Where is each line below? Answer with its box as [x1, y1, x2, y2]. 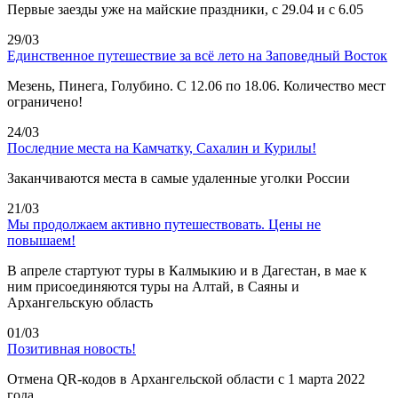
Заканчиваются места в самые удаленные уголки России [7, 170, 350, 186]
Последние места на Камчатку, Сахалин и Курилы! [7, 139, 316, 155]
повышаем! [7, 232, 76, 248]
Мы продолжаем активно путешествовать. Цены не [7, 216, 321, 232]
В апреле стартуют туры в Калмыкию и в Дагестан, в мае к [7, 262, 367, 278]
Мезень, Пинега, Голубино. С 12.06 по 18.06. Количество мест [7, 77, 386, 93]
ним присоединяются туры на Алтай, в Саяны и [7, 278, 299, 294]
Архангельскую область [7, 294, 153, 310]
